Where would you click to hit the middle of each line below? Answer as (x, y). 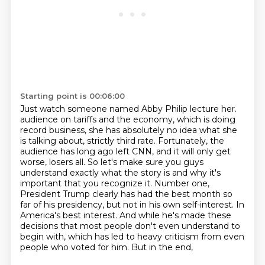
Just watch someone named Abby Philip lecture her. (128, 109)
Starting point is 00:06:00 (72, 96)
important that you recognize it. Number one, (114, 183)
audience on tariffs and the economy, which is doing (127, 119)
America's (41, 215)
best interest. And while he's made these (147, 215)
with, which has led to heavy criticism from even (145, 237)
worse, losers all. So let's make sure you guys (112, 162)
